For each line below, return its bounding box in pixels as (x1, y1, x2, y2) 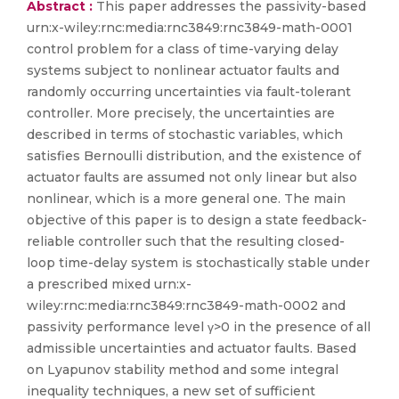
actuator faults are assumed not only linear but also (27, 169, 357, 185)
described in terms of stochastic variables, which (27, 126, 343, 142)
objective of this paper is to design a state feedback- (27, 212, 367, 228)
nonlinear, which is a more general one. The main (27, 191, 346, 207)
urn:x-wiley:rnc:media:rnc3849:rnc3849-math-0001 (27, 20, 353, 36)
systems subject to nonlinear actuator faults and (27, 62, 339, 78)
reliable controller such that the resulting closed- (27, 233, 345, 249)
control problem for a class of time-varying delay (27, 41, 338, 57)
